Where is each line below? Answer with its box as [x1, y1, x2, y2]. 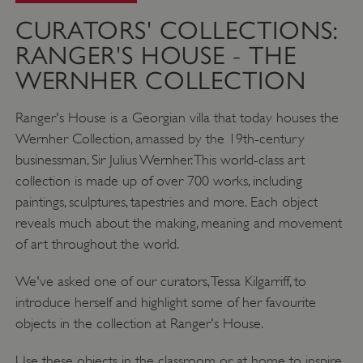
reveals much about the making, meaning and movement [15, 214, 342, 231]
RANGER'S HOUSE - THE [15, 41, 297, 70]
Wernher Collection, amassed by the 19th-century [15, 130, 305, 147]
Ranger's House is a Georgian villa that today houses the [15, 109, 339, 126]
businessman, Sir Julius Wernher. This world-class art [15, 151, 305, 168]
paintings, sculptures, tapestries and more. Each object [15, 193, 318, 210]
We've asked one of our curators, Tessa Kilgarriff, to [15, 272, 306, 289]
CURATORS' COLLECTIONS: [15, 15, 340, 45]
